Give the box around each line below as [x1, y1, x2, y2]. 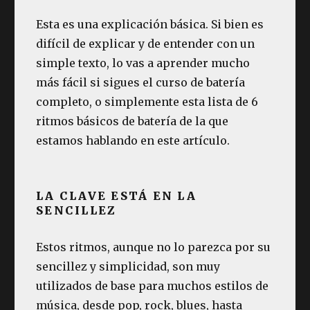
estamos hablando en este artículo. [36, 133, 230, 147]
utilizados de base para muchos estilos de [36, 278, 269, 293]
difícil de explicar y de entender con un [36, 36, 255, 51]
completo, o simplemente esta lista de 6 [36, 94, 259, 109]
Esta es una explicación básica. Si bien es [36, 17, 264, 31]
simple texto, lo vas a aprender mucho [36, 55, 250, 70]
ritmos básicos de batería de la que [36, 113, 229, 128]
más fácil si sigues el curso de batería [36, 75, 246, 89]
